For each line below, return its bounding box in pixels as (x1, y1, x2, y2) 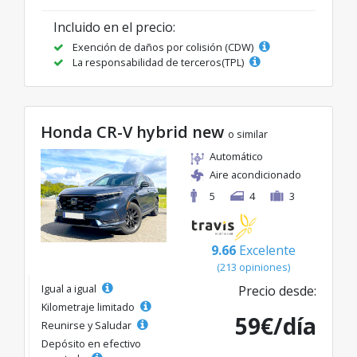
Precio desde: (238, 282, 316, 300)
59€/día (235, 311, 316, 342)
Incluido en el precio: (53, 18, 175, 36)
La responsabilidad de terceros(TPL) (70, 54, 246, 69)
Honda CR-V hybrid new (41, 120, 228, 143)
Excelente (239, 241, 296, 260)
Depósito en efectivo (41, 336, 141, 351)
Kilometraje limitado (41, 300, 137, 315)
